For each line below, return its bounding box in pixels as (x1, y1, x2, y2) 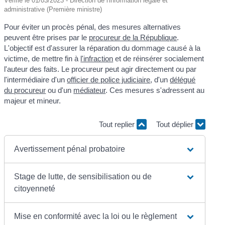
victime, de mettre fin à (4, 54, 81, 63)
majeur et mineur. (4, 96, 61, 105)
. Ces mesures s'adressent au (105, 85, 205, 94)
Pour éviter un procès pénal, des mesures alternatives (4, 22, 181, 31)
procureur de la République (89, 33, 177, 42)
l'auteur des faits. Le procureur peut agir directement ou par (4, 64, 197, 73)
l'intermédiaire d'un (4, 75, 67, 84)
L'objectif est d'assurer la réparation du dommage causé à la (4, 43, 201, 52)
